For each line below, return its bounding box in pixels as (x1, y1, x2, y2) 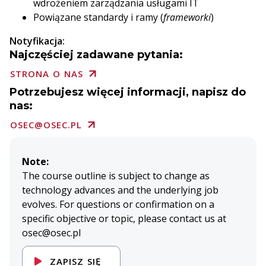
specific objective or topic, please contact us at (21, 212, 226, 225)
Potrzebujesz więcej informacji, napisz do (9, 85, 246, 99)
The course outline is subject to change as (21, 169, 210, 182)
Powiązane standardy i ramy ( (33, 11, 163, 24)
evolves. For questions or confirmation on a (21, 198, 214, 211)
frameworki (163, 11, 211, 24)
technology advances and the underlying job (21, 183, 218, 197)
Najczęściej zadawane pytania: (9, 48, 183, 61)
